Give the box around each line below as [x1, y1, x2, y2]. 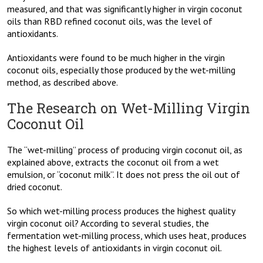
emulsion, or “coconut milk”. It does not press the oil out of [7, 168, 240, 181]
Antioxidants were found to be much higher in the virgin [7, 52, 225, 64]
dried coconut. [7, 181, 62, 193]
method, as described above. [7, 76, 118, 89]
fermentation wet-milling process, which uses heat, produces [7, 230, 247, 242]
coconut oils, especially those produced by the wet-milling [7, 64, 235, 76]
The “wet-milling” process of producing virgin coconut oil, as [7, 144, 242, 156]
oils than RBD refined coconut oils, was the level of [7, 15, 213, 28]
